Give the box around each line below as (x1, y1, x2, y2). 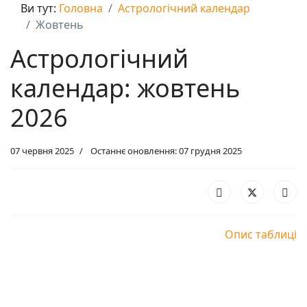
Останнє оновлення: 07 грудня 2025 (90, 145, 242, 157)
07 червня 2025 (10, 145, 74, 157)
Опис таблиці (225, 227, 297, 242)
